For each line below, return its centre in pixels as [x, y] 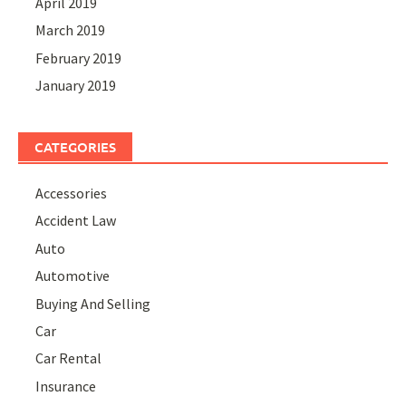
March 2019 [71, 30]
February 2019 [79, 58]
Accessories [72, 193]
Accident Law [76, 221]
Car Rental [69, 358]
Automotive [73, 276]
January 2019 [76, 86]
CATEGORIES [75, 147]
